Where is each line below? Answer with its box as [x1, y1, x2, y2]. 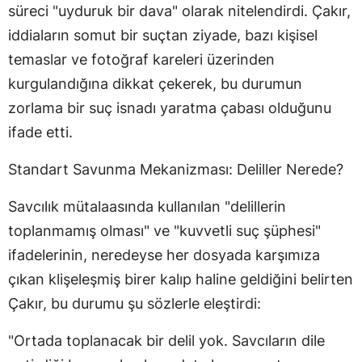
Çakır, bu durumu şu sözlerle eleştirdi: [8, 294, 261, 312]
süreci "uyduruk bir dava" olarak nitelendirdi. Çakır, [8, 2, 351, 19]
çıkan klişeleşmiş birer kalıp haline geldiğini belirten [8, 270, 353, 288]
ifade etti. [8, 123, 73, 141]
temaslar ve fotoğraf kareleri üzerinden [8, 50, 275, 68]
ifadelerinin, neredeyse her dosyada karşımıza [8, 246, 320, 263]
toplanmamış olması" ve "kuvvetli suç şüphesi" [8, 221, 321, 239]
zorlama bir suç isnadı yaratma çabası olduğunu [8, 99, 331, 116]
